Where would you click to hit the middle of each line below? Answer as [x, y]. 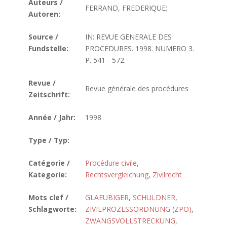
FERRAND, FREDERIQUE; [126, 8]
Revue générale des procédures [137, 88]
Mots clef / [48, 197]
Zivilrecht [167, 175]
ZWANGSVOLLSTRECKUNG [130, 221]
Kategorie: [48, 175]
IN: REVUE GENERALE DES [128, 37]
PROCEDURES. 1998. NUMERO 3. [140, 48]
